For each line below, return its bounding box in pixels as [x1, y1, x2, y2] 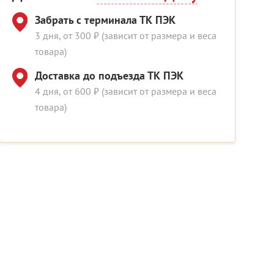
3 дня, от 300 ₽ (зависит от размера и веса [35, 29, 217, 42]
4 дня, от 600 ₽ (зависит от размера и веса [35, 85, 217, 98]
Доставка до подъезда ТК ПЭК [35, 68, 183, 83]
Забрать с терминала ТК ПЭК [35, 13, 176, 28]
